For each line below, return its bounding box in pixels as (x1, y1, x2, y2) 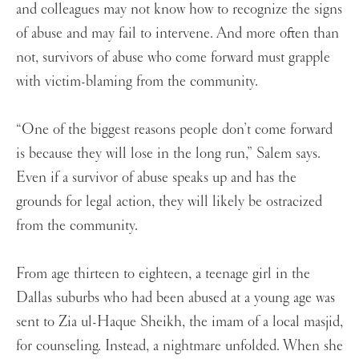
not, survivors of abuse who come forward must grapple (16, 47, 330, 67)
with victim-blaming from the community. (16, 71, 262, 91)
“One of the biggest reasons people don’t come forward (16, 119, 333, 139)
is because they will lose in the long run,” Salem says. (16, 143, 321, 163)
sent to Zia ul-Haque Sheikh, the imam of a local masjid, (16, 312, 343, 332)
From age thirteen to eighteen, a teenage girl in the (16, 264, 310, 284)
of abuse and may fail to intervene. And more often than (16, 23, 339, 43)
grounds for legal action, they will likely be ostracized (16, 192, 322, 212)
